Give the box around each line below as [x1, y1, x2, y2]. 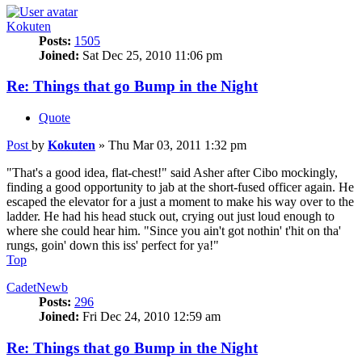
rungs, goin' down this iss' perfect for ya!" [6, 238, 219, 253]
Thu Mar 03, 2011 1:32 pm [108, 138, 246, 153]
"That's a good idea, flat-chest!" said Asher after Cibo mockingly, [6, 166, 338, 180]
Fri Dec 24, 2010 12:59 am [79, 309, 221, 324]
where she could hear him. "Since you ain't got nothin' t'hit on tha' [6, 224, 341, 238]
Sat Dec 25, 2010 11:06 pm [79, 48, 222, 62]
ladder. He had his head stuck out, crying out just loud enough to [6, 209, 335, 224]
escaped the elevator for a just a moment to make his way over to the [6, 195, 354, 209]
